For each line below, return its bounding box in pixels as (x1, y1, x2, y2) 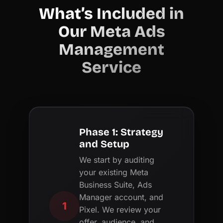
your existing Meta (79, 167, 149, 177)
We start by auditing (79, 154, 155, 165)
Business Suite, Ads (79, 179, 152, 190)
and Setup (79, 137, 130, 150)
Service (82, 57, 141, 77)
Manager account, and (79, 192, 164, 202)
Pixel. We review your (79, 204, 161, 215)
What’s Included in (39, 3, 184, 23)
